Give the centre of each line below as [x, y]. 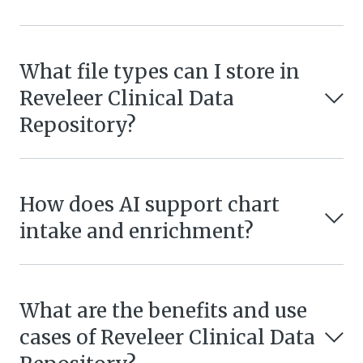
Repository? [78, 125]
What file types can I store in [160, 71]
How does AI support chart [149, 204]
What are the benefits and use [163, 310]
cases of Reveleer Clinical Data [167, 337]
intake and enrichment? [137, 231]
